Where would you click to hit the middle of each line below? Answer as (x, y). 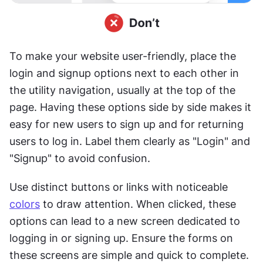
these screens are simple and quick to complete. (129, 255)
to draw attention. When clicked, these (138, 204)
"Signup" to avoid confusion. (80, 158)
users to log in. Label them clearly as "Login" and (130, 141)
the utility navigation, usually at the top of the (122, 90)
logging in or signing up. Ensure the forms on (121, 238)
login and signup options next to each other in (124, 73)
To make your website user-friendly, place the (123, 56)
